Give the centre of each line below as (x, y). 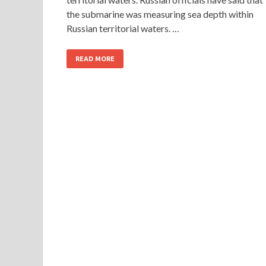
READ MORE (95, 58)
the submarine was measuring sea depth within (160, 14)
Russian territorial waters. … (123, 28)
